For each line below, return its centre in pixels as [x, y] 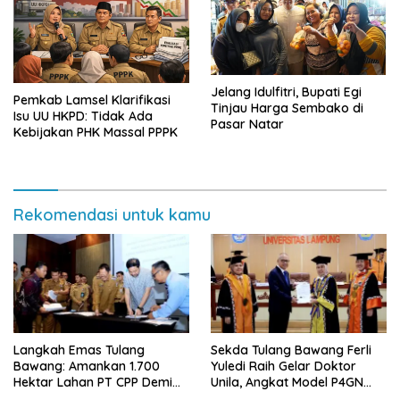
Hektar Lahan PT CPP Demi [93, 383]
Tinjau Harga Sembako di [287, 108]
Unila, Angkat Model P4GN [287, 383]
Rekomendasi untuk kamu [112, 215]
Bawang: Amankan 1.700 [87, 367]
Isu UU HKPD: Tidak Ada [83, 117]
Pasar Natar [247, 124]
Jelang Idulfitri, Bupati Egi [286, 92]
